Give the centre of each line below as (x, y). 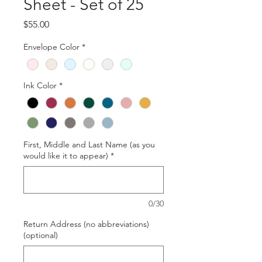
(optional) (41, 235)
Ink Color (40, 86)
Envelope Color (51, 47)
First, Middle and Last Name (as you (89, 145)
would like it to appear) (66, 156)
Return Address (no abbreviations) (86, 224)
